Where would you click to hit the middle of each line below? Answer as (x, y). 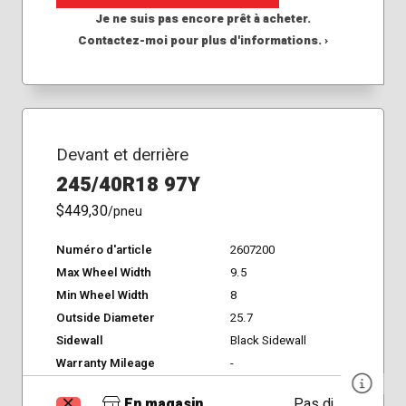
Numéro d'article (104, 251)
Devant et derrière (122, 155)
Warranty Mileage (105, 364)
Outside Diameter (105, 319)
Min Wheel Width (102, 296)
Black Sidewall (268, 341)
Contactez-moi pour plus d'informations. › (203, 41)
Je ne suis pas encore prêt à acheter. (203, 19)
